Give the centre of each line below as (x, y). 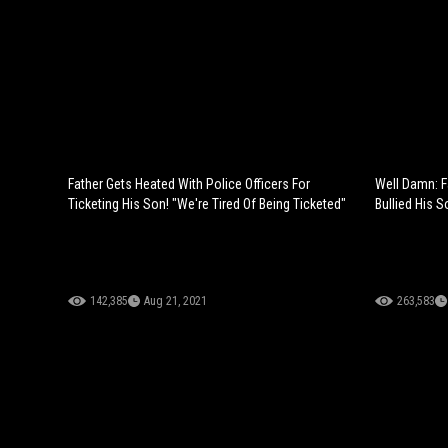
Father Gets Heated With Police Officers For (189, 184)
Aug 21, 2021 (175, 301)
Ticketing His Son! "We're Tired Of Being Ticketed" (207, 204)
